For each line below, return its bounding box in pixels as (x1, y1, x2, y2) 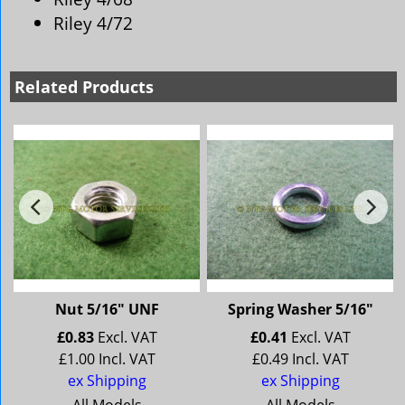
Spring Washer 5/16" (227, 299, 373, 319)
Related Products (14, 76, 154, 98)
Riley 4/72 (53, 11, 133, 36)
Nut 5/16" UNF (54, 299, 159, 319)
